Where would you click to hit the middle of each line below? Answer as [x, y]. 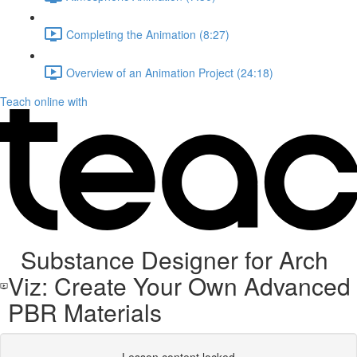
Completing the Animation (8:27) [148, 34]
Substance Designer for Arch [169, 259]
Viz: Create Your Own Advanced [180, 286]
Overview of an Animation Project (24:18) [170, 72]
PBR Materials [85, 312]
